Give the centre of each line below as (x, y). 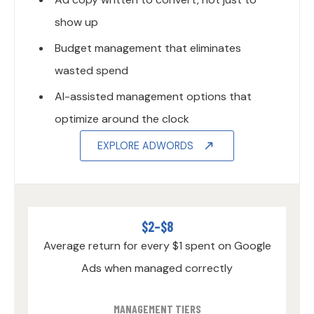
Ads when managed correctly (157, 268)
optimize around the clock (122, 119)
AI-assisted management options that (153, 97)
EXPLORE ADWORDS (145, 146)
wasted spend (91, 71)
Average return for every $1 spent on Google (157, 246)
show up (76, 22)
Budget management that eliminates (148, 48)
